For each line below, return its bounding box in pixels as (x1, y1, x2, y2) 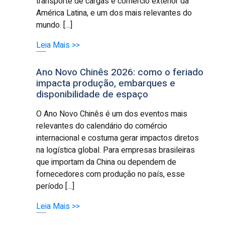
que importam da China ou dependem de (36, 156, 177, 168)
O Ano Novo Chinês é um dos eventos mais (36, 107, 188, 120)
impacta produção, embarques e (36, 76, 176, 90)
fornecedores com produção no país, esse (36, 168, 185, 180)
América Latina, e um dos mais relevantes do (36, 7, 192, 19)
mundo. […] (36, 19, 73, 31)
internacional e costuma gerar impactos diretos (36, 132, 199, 144)
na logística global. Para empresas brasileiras (36, 144, 195, 156)
